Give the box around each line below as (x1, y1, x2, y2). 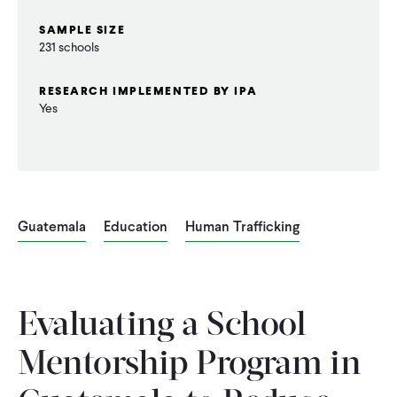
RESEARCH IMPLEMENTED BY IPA (39, 83, 258, 98)
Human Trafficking (185, 217, 300, 236)
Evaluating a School (18, 309, 307, 344)
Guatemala (18, 217, 86, 236)
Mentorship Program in (18, 348, 362, 383)
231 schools (39, 39, 99, 56)
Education (104, 217, 167, 236)
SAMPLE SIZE (39, 22, 126, 37)
